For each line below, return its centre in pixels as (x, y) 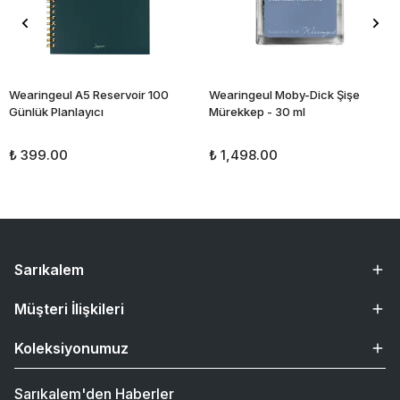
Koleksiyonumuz (71, 348)
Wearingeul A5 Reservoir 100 (89, 95)
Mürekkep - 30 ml (257, 112)
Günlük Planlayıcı (56, 112)
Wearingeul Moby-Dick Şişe (284, 95)
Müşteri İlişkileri (69, 309)
